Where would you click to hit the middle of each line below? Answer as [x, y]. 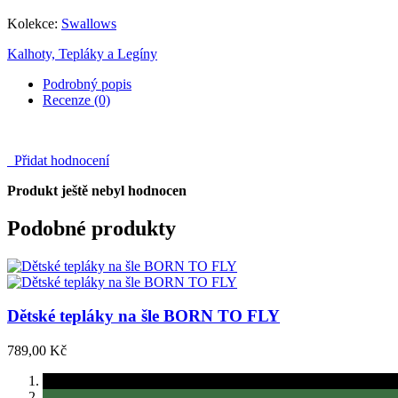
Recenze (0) [76, 99]
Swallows [89, 23]
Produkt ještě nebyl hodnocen [97, 190]
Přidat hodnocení [58, 160]
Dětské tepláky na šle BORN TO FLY [143, 316]
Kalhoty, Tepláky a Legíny [82, 53]
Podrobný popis [87, 84]
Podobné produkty [92, 228]
